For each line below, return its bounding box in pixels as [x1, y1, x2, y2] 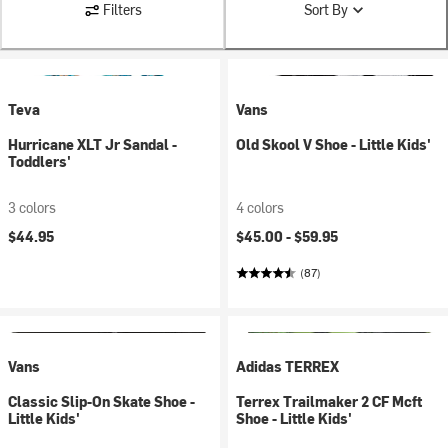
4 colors [236, 198, 284, 217]
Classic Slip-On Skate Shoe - [8, 392, 195, 411]
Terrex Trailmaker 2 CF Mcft [236, 392, 422, 411]
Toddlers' [8, 152, 71, 171]
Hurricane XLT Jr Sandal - [8, 135, 177, 154]
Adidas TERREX [236, 357, 339, 376]
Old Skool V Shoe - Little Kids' [236, 135, 431, 154]
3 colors [8, 198, 56, 217]
